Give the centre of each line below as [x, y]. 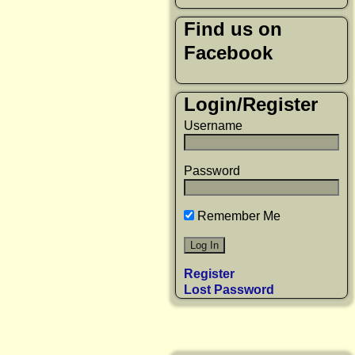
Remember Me [237, 216]
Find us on [233, 29]
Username [213, 126]
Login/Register [251, 104]
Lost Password [229, 290]
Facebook [228, 53]
